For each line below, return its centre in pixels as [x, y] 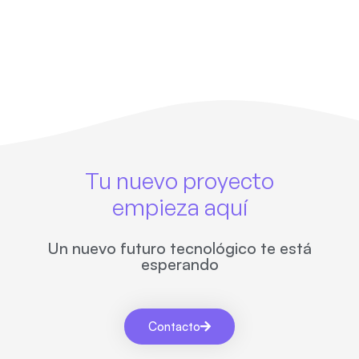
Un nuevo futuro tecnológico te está [179, 248]
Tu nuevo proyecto [179, 181]
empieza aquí [179, 208]
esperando [179, 264]
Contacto [174, 327]
